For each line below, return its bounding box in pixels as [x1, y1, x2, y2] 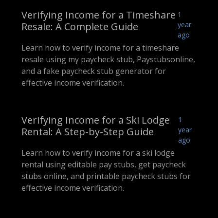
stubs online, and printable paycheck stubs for [21, 171, 191, 182]
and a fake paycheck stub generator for [21, 66, 166, 77]
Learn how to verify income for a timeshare [21, 42, 179, 54]
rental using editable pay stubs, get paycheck [21, 159, 186, 170]
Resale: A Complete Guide [21, 20, 138, 34]
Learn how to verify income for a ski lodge [21, 147, 175, 159]
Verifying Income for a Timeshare [21, 8, 176, 22]
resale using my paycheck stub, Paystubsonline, [21, 54, 195, 65]
